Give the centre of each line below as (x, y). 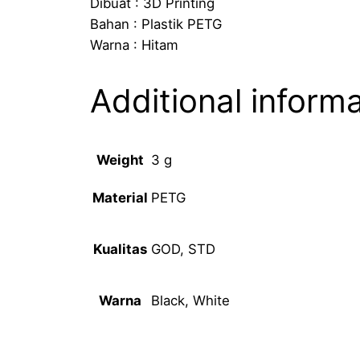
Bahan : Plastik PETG (156, 24)
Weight (120, 160)
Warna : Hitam (134, 45)
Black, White (190, 300)
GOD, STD (183, 249)
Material (120, 198)
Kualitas (120, 250)
